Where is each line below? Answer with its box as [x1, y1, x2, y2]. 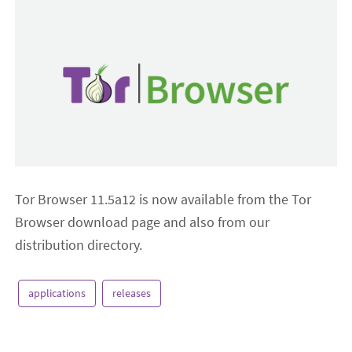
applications [28, 286, 86, 301]
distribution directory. [15, 236, 143, 255]
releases [112, 286, 152, 301]
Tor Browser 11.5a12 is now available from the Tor [15, 190, 312, 209]
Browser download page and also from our [15, 213, 270, 232]
